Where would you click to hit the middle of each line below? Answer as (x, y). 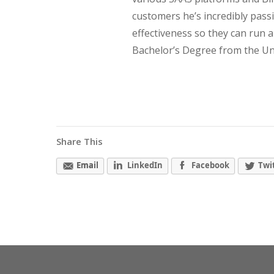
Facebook (210, 165)
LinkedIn (145, 165)
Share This (80, 141)
